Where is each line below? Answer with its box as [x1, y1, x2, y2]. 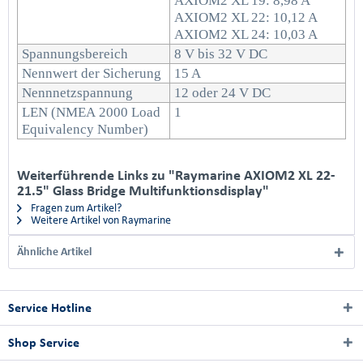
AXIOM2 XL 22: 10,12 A [174, 10, 318, 25]
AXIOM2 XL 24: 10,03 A [174, 27, 318, 42]
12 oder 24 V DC [174, 85, 271, 100]
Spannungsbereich [22, 46, 128, 62]
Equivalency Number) [22, 122, 148, 137]
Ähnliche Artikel [17, 246, 92, 258]
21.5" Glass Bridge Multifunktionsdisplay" [17, 182, 269, 198]
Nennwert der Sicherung [22, 66, 161, 81]
